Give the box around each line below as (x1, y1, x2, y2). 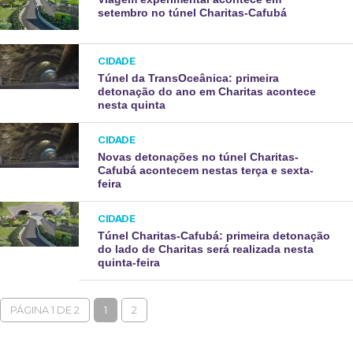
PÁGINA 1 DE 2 (10, 304, 80, 316)
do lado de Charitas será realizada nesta (98, 243, 314, 255)
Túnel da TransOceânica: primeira (98, 72, 280, 84)
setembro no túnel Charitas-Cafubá (98, 6, 288, 19)
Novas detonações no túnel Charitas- (98, 150, 299, 163)
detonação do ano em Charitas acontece (98, 85, 317, 98)
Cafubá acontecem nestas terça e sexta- (98, 164, 314, 176)
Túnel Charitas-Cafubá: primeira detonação (98, 229, 331, 242)
